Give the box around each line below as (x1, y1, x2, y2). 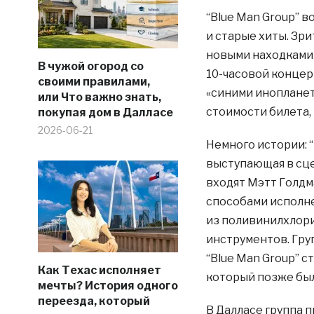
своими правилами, (37, 75, 150, 88)
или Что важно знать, (37, 90, 161, 104)
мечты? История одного (37, 279, 178, 292)
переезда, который (37, 294, 150, 308)
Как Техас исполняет (37, 264, 161, 277)
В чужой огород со (37, 60, 144, 73)
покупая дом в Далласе (37, 106, 173, 119)
